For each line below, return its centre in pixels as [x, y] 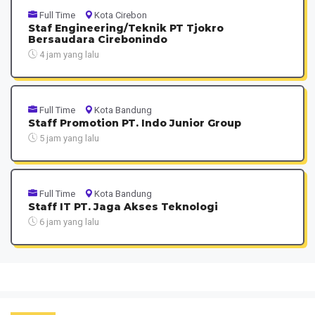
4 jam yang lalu [68, 54]
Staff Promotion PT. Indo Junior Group [134, 123]
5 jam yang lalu [68, 138]
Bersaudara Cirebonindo [97, 39]
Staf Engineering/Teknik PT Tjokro [126, 28]
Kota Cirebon [120, 15]
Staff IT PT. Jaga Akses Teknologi [123, 206]
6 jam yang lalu [68, 221]
